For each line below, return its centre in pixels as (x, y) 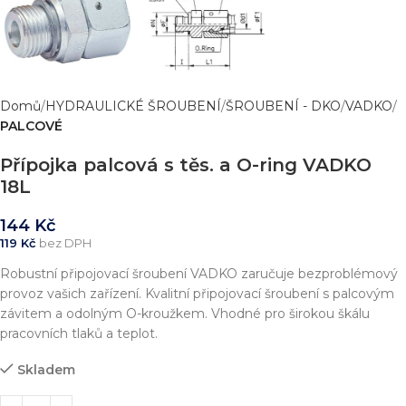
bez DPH (64, 242)
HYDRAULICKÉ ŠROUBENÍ (133, 106)
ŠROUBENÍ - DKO (283, 106)
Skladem (46, 369)
